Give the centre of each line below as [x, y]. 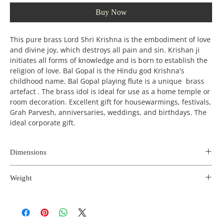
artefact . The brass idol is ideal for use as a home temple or [110, 91]
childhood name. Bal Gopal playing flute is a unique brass [107, 81]
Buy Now [111, 12]
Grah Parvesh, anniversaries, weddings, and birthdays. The [108, 112]
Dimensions [28, 152]
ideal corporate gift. [43, 122]
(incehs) [64, 186]
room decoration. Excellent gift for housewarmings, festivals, [111, 102]
